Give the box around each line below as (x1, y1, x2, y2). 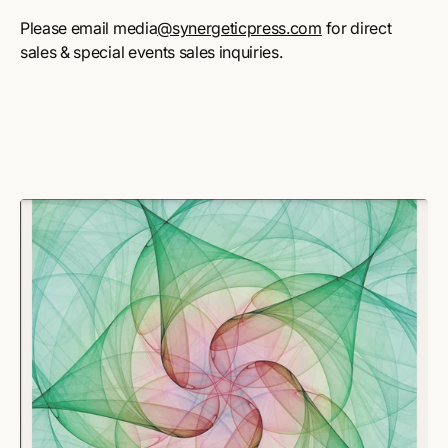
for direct (321, 18, 392, 39)
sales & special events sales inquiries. (20, 42, 283, 63)
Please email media (20, 18, 158, 39)
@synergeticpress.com (157, 18, 322, 39)
